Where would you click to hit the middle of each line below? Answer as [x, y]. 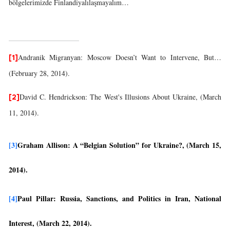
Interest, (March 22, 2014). [50, 223]
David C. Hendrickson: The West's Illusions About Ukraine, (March [120, 97]
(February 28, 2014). [39, 73]
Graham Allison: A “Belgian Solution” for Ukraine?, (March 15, [119, 145]
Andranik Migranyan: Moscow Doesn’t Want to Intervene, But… [120, 57]
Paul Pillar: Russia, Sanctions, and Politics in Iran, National [119, 198]
